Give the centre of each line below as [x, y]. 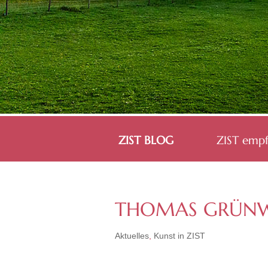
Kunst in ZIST [179, 236]
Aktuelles [132, 236]
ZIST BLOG [146, 140]
